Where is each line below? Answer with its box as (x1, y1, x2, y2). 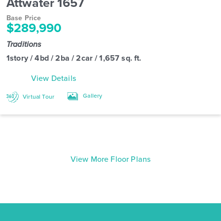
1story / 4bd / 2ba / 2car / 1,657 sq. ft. (6, 52, 142, 64)
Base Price (6, 13, 41, 23)
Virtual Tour (21, 92, 55, 101)
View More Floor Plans (70, 153, 151, 165)
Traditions (6, 38, 43, 50)
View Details (31, 73, 76, 84)
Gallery (81, 91, 103, 100)
